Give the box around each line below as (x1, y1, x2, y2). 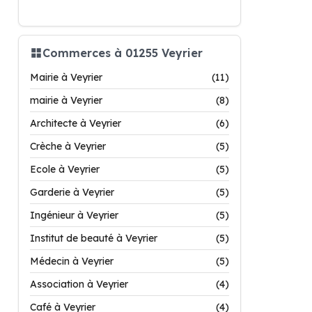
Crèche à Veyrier (30, 140, 106, 153)
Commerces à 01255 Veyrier (42, 45, 203, 60)
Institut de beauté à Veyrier (30, 232, 157, 244)
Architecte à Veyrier (30, 117, 121, 130)
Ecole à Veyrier (30, 163, 100, 175)
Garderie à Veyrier (30, 186, 114, 198)
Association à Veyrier (30, 278, 128, 290)
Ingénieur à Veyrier (30, 209, 118, 221)
